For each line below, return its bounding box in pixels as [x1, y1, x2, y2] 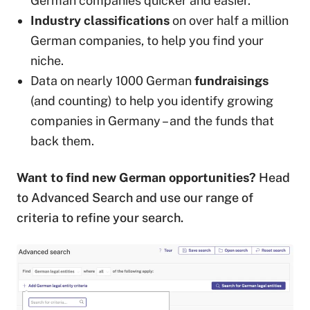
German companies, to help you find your [30, 33, 264, 48]
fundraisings [194, 73, 268, 89]
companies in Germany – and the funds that [30, 113, 274, 129]
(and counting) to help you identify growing [30, 93, 273, 109]
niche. [30, 53, 64, 69]
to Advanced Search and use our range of [17, 190, 253, 206]
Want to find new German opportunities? [17, 170, 256, 185]
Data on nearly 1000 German [30, 73, 194, 89]
